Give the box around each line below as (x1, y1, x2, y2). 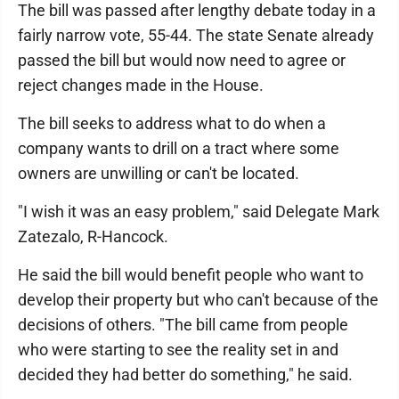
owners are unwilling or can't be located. (18, 164, 299, 183)
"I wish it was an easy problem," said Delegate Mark (18, 202, 379, 221)
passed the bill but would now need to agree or (18, 51, 346, 69)
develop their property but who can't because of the (18, 290, 379, 309)
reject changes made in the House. (18, 76, 264, 94)
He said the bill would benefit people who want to (18, 265, 363, 284)
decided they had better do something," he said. (18, 365, 353, 384)
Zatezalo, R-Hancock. (18, 227, 168, 246)
